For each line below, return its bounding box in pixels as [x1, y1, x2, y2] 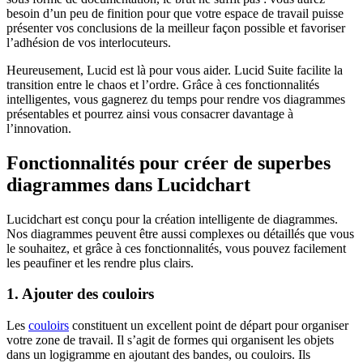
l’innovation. [6, 121, 75, 135]
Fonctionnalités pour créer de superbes [6, 152, 331, 173]
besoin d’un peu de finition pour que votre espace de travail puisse [6, 6, 344, 20]
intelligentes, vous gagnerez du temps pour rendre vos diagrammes [6, 92, 345, 106]
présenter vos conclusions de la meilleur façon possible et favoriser [6, 20, 345, 35]
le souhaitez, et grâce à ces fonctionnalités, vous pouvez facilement [6, 241, 346, 255]
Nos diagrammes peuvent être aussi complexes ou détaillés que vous [6, 226, 354, 241]
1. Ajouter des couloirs [6, 285, 158, 303]
